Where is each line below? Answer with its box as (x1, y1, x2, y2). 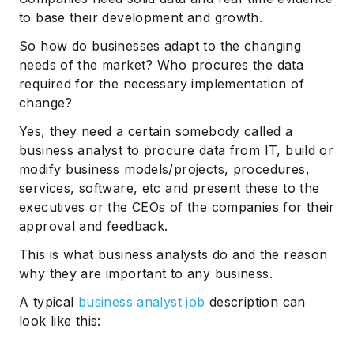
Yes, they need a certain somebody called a (19, 122, 293, 139)
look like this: (19, 312, 101, 329)
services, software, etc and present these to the (19, 179, 320, 196)
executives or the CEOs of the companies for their (19, 198, 335, 215)
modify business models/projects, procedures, (19, 160, 310, 177)
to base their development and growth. (19, 9, 263, 25)
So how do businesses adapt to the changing (19, 37, 302, 54)
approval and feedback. (19, 217, 168, 234)
